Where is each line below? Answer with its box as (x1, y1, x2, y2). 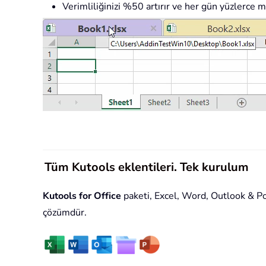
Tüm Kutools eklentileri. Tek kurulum (45, 159, 249, 175)
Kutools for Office (43, 189, 121, 202)
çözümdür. (43, 205, 87, 219)
